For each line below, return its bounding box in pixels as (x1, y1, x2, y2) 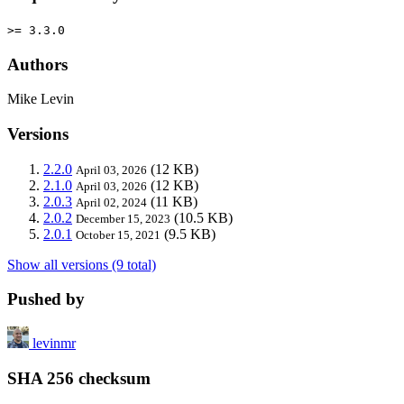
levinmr (32, 335, 76, 352)
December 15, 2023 (76, 211, 170, 225)
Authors (7, 54, 68, 74)
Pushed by (7, 289, 85, 309)
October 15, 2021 (76, 227, 161, 242)
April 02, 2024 (76, 195, 147, 209)
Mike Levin (7, 91, 74, 107)
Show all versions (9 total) (7, 256, 156, 272)
